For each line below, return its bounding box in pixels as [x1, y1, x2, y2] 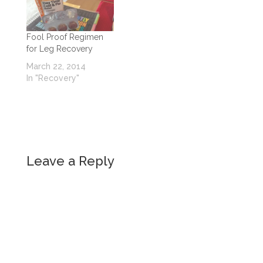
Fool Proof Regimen [26, 32, 103, 42]
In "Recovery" [26, 73, 79, 83]
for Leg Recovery [26, 44, 93, 54]
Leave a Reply [26, 153, 114, 169]
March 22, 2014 [26, 62, 86, 72]
